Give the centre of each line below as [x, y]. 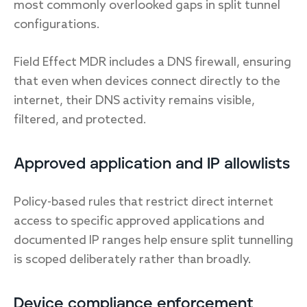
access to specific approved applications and [139, 221]
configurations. [57, 25]
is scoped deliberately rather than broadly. [133, 260]
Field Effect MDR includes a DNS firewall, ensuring [152, 62]
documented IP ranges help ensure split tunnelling [153, 241]
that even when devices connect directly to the [147, 82]
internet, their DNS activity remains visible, [134, 101]
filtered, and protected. [82, 120]
